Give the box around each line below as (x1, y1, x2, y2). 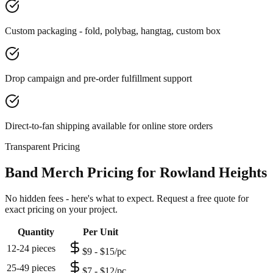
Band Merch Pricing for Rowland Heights (5, 165, 267, 181)
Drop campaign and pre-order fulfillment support (5, 73, 192, 84)
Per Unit (83, 227, 118, 238)
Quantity (18, 227, 54, 238)
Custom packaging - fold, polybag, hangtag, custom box (5, 26, 221, 37)
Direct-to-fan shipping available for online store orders (5, 121, 213, 132)
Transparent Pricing (5, 141, 80, 152)
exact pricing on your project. (5, 204, 118, 215)
